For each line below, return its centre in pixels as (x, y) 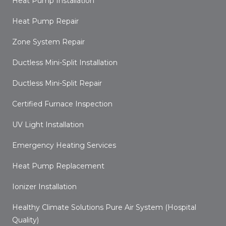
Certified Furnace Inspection (62, 104)
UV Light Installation (48, 125)
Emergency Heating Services (64, 145)
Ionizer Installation (44, 187)
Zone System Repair (48, 42)
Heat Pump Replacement (58, 166)
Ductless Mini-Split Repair (57, 83)
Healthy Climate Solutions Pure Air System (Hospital (104, 207)
